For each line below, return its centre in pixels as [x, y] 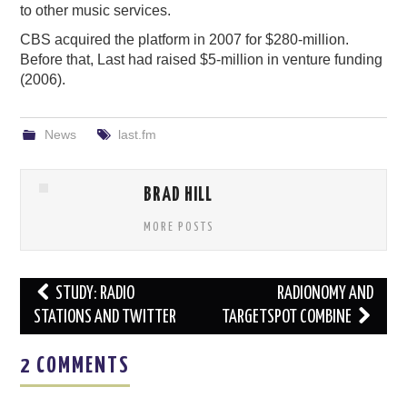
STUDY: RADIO [94, 294]
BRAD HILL [179, 196]
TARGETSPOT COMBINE [288, 318]
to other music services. [96, 11]
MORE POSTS [179, 228]
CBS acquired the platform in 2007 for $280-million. [185, 40]
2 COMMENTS [75, 367]
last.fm [137, 135]
